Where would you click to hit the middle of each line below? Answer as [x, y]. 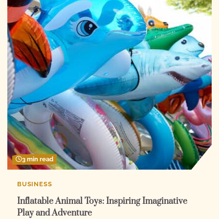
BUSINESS [35, 184]
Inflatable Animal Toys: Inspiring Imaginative [102, 201]
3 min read [38, 159]
